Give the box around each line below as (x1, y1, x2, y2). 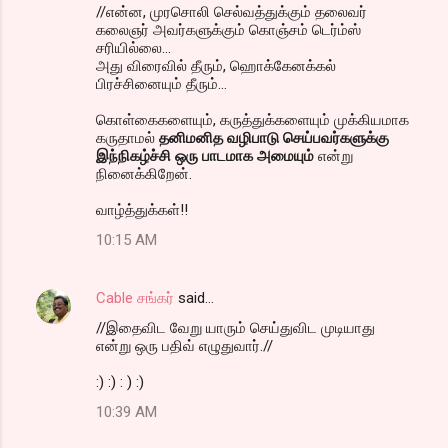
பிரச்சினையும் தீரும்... (96, 74, 227, 93)
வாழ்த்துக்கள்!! (96, 200, 188, 219)
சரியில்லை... (96, 38, 171, 57)
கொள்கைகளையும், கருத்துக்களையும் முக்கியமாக (96, 110, 409, 129)
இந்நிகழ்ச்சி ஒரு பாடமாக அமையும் (96, 146, 314, 165)
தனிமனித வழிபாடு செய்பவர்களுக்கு (159, 128, 389, 147)
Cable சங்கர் (96, 288, 174, 307)
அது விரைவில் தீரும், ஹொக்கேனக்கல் (96, 56, 336, 75)
